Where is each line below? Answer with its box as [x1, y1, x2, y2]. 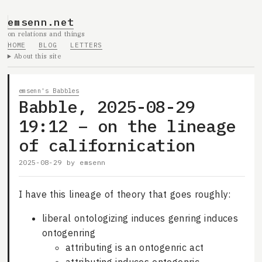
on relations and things [7, 29, 85, 38]
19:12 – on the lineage [18, 114, 236, 137]
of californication [18, 133, 195, 156]
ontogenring [42, 227, 96, 239]
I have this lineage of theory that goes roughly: [18, 188, 231, 201]
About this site [14, 52, 61, 61]
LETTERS [70, 40, 103, 49]
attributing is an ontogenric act [65, 242, 204, 254]
